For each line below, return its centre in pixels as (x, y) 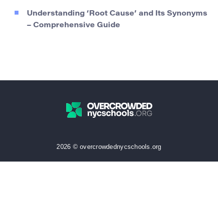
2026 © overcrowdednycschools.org (109, 146)
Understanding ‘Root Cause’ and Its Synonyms (117, 14)
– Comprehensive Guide (73, 25)
